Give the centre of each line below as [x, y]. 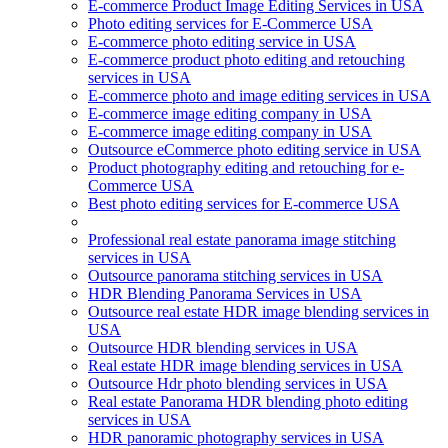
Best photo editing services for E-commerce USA [244, 203]
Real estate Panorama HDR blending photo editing [248, 401]
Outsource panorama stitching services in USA [235, 275]
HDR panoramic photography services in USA [236, 437]
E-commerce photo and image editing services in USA [259, 95]
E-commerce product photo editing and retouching [246, 59]
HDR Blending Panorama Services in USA [225, 293]
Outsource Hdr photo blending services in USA [238, 383]
